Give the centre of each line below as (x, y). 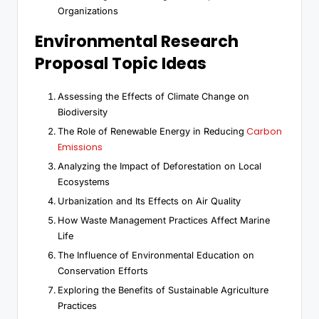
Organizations (88, 11)
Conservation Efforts (103, 271)
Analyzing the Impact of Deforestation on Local (159, 166)
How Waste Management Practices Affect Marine (164, 221)
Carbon (263, 131)
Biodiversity (83, 112)
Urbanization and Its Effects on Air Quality (149, 202)
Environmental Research (137, 41)
